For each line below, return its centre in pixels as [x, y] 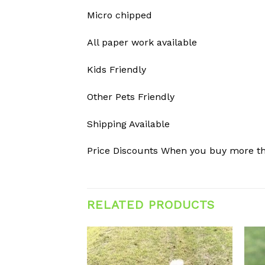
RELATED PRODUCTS [151, 205]
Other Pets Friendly [131, 96]
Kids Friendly [117, 70]
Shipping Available [128, 124]
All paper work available [142, 43]
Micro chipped [119, 15]
